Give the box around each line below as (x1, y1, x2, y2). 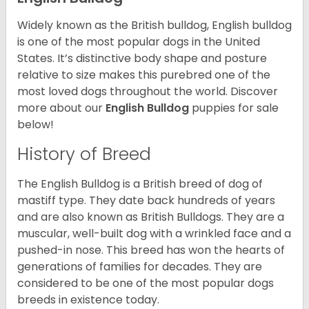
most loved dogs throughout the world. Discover (17, 83, 278, 100)
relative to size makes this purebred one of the (17, 67, 270, 83)
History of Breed (17, 142, 151, 167)
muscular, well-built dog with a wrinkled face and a (17, 226, 291, 242)
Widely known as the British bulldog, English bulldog (17, 17, 292, 34)
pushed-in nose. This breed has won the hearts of (17, 242, 285, 259)
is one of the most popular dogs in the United (17, 34, 260, 50)
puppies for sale (192, 100, 279, 117)
